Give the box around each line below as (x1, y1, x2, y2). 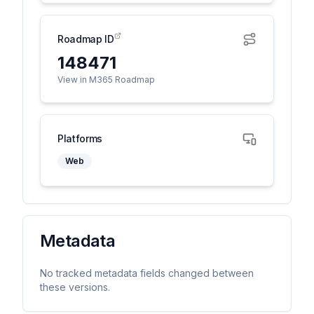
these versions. (40, 281, 110, 293)
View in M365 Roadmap (57, 74, 155, 85)
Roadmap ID (57, 33, 114, 45)
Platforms (57, 132, 102, 144)
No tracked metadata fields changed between (40, 267, 254, 279)
